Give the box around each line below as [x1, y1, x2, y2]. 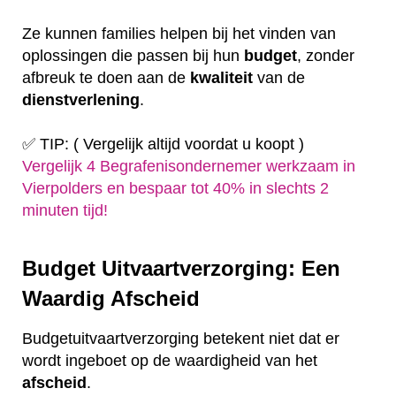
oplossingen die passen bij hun [22, 46, 244, 65]
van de [253, 68, 305, 87]
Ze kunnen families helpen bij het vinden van [22, 24, 336, 42]
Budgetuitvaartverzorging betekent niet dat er [22, 330, 339, 348]
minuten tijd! [22, 201, 108, 219]
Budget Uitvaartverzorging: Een [22, 255, 340, 280]
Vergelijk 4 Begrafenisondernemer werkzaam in [22, 156, 355, 175]
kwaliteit [190, 68, 253, 87]
